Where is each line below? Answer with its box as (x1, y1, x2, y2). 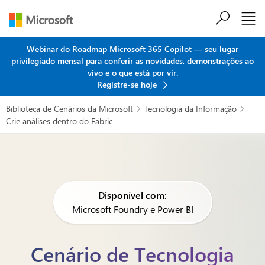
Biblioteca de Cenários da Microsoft (6, 103, 133, 114)
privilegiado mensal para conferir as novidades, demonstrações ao (11, 55, 254, 66)
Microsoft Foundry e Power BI (72, 203, 193, 215)
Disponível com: (98, 189, 167, 201)
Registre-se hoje (96, 79, 159, 90)
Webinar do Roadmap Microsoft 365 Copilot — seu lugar (27, 43, 238, 54)
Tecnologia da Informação (144, 103, 237, 114)
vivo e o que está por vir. (87, 67, 178, 78)
